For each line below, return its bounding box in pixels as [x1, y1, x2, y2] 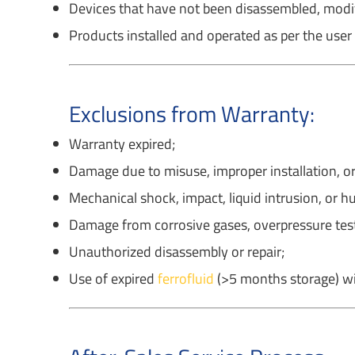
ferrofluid [158, 268, 215, 289]
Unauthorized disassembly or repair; [69, 241, 285, 262]
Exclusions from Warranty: [69, 97, 315, 131]
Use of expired [69, 268, 158, 289]
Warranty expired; [69, 133, 176, 155]
